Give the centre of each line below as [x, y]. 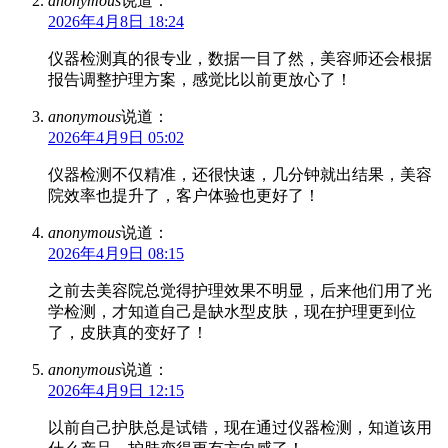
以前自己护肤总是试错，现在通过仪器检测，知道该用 [240, 427]
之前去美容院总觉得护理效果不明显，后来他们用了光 [240, 290]
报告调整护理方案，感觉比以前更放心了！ [200, 79]
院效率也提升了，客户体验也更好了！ [184, 195]
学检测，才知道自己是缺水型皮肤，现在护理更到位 [232, 311]
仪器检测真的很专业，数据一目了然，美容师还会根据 [240, 58]
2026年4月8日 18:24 [116, 21]
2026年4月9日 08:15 [116, 253]
